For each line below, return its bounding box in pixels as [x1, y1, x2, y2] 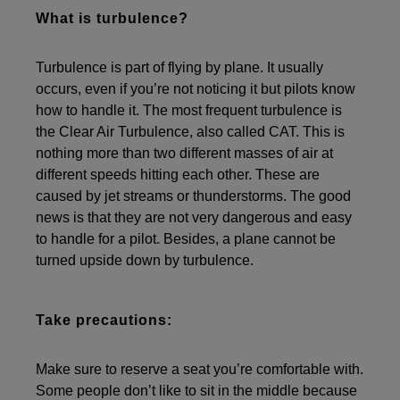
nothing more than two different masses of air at [36, 145, 333, 161]
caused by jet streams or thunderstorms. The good [36, 187, 351, 204]
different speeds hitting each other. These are [36, 166, 320, 182]
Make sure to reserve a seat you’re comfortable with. [36, 361, 363, 377]
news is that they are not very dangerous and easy [36, 209, 352, 225]
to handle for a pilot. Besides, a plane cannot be [36, 230, 336, 246]
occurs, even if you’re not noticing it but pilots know [36, 80, 355, 96]
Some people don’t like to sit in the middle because [36, 382, 357, 398]
